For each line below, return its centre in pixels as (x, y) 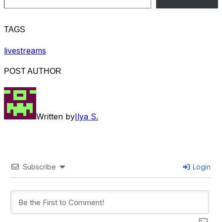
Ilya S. (86, 117)
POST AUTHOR (33, 71)
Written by (55, 117)
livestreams (25, 50)
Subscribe (39, 167)
